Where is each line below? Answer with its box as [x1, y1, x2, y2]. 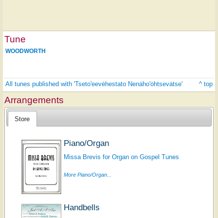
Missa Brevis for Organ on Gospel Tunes [63, 153, 179, 161]
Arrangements [4, 94, 64, 105]
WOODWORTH [5, 47, 46, 54]
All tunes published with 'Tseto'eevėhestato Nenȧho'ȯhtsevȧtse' [5, 80, 182, 88]
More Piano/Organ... [63, 171, 111, 178]
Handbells [63, 202, 100, 213]
